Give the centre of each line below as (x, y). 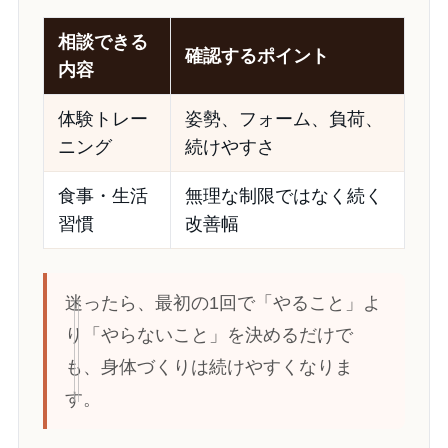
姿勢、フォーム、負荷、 (283, 118)
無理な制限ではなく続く (283, 195)
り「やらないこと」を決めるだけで (208, 334)
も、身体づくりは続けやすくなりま (208, 366)
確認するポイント (256, 55)
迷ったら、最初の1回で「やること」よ (222, 302)
